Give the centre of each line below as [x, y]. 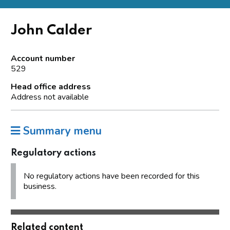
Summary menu [61, 131]
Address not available [50, 97]
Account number [43, 58]
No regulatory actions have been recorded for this [112, 176]
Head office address [51, 87]
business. [40, 186]
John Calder [51, 30]
